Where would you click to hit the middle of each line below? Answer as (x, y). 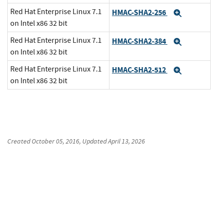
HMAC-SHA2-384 (140, 41)
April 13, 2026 (127, 141)
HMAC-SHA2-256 (140, 12)
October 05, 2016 (55, 141)
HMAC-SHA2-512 (140, 70)
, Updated (94, 141)
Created (19, 141)
